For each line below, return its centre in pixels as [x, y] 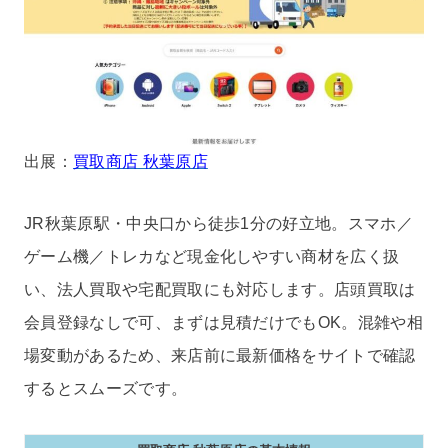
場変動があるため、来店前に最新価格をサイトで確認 [220, 355]
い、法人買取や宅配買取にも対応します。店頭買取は [220, 289]
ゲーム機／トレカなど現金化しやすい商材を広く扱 [212, 256]
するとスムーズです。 [106, 388]
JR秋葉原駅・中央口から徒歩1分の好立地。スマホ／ [218, 223]
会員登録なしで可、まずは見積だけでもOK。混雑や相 [224, 322]
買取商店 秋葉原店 [140, 161]
